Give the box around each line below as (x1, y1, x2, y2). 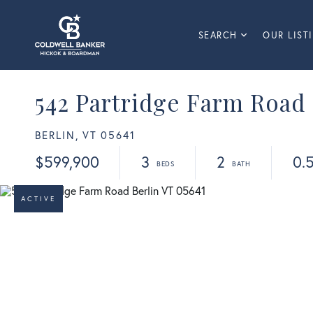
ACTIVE (21, 194, 56, 203)
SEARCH (198, 29, 238, 41)
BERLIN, (35, 129, 79, 142)
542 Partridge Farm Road (35, 87, 305, 117)
